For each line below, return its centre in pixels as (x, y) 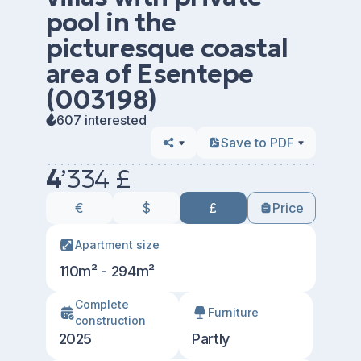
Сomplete (102, 304)
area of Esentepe (149, 74)
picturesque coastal (167, 48)
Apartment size (117, 245)
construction (110, 320)
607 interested (101, 120)
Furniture (233, 312)
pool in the (111, 23)
